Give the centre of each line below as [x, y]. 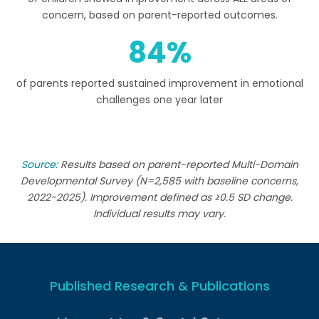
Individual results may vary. [159, 214]
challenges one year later [159, 99]
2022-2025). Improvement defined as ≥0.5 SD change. [159, 198]
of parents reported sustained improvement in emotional [159, 83]
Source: [39, 165]
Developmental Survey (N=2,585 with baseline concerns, [159, 181]
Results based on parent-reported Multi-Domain [178, 165]
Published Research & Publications [159, 286]
